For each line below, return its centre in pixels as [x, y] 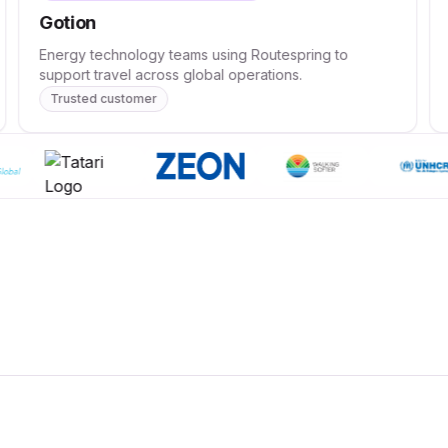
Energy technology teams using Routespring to [194, 54]
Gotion [67, 22]
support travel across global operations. [171, 74]
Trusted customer [104, 98]
